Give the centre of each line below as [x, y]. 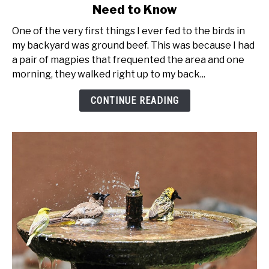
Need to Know [134, 9]
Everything [37, 68]
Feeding [30, 10]
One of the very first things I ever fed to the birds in [128, 31]
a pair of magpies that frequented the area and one [128, 59]
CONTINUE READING [134, 100]
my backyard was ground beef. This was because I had [133, 45]
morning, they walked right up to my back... [109, 74]
